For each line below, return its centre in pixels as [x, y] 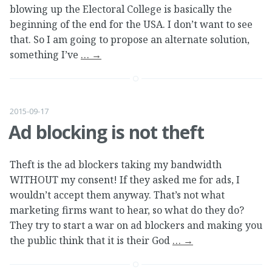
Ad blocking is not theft [106, 132]
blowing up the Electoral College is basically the [121, 9]
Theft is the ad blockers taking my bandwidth [116, 165]
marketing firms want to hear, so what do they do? [127, 210]
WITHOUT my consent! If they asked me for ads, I [125, 180]
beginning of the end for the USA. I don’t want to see [131, 25]
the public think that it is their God [91, 241]
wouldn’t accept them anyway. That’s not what [117, 195]
